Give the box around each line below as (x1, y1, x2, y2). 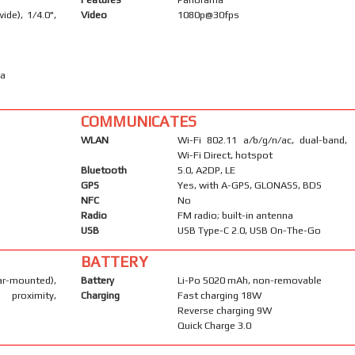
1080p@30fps (177, 8, 239, 21)
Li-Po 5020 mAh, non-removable (177, 273, 322, 286)
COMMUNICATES (80, 112, 197, 130)
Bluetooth (80, 163, 127, 176)
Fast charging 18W (177, 288, 261, 301)
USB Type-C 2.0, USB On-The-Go (177, 223, 321, 236)
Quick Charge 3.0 (177, 319, 251, 331)
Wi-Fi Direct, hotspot (177, 148, 273, 161)
